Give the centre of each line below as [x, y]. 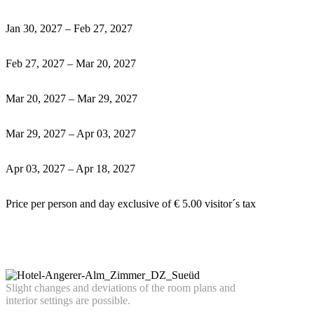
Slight [20, 288]
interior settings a [43, 301]
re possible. [105, 301]
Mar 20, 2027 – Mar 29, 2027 [71, 99]
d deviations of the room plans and [159, 288]
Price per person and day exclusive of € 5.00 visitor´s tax [131, 204]
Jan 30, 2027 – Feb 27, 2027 [69, 29]
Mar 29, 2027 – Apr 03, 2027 [71, 134]
